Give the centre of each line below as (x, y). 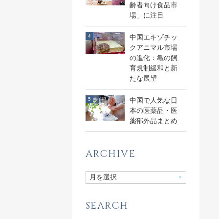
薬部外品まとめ (153, 120)
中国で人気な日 (153, 100)
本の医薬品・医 (153, 110)
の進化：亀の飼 (153, 57)
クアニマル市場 (153, 47)
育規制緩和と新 (153, 68)
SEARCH (107, 205)
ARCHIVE (110, 153)
